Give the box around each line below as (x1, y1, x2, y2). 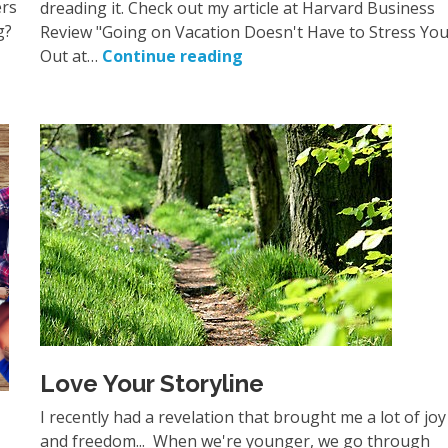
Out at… (40, 45, 103, 68)
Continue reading (102, 45, 244, 68)
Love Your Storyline (40, 369, 265, 399)
